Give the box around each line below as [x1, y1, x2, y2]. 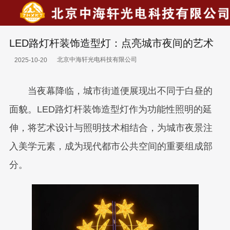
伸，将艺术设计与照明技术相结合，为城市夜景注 [9, 123, 213, 133]
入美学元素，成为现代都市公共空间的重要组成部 [9, 141, 213, 151]
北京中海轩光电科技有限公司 [56, 56, 137, 63]
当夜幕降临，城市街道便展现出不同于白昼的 [9, 86, 213, 96]
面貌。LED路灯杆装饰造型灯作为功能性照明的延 [9, 104, 212, 114]
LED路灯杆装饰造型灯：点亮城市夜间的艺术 [9, 37, 214, 49]
